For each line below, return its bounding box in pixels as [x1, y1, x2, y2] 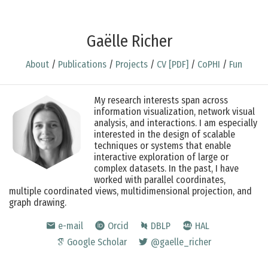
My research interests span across [94, 95, 228, 106]
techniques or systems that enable [94, 140, 231, 151]
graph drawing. [9, 197, 66, 208]
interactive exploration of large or [94, 151, 229, 163]
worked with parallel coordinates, [94, 174, 226, 185]
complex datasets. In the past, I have [94, 163, 239, 174]
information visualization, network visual [94, 106, 255, 117]
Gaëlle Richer [86, 32, 172, 51]
